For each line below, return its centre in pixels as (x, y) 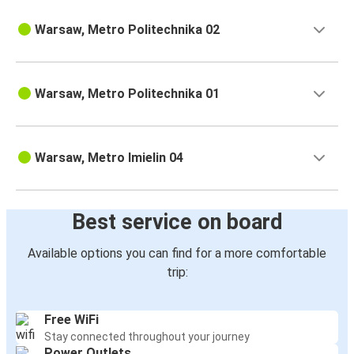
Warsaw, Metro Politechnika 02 (127, 30)
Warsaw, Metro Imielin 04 (109, 158)
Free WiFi (72, 320)
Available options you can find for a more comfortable (177, 254)
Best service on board (177, 222)
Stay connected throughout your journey (147, 337)
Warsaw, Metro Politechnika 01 (127, 94)
